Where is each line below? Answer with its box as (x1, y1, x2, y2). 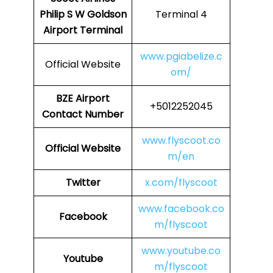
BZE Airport (56, 91, 110, 106)
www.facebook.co (138, 202, 224, 216)
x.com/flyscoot (144, 175, 218, 190)
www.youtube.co (141, 244, 221, 258)
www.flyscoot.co (141, 133, 221, 148)
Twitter (65, 175, 101, 190)
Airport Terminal (43, 23, 122, 38)
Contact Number (42, 107, 124, 122)
